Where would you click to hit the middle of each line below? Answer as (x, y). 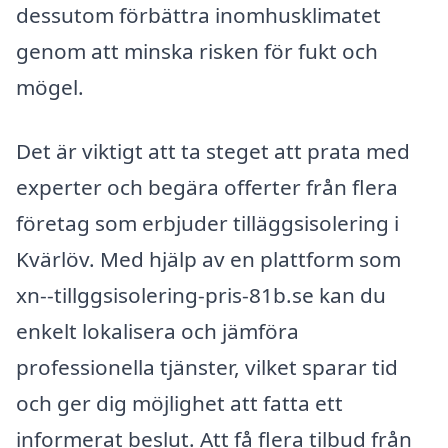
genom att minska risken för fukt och (197, 51)
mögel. (50, 87)
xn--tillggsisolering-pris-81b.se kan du (201, 295)
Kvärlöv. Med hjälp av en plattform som (208, 259)
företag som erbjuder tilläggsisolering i (207, 223)
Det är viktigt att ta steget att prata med (213, 151)
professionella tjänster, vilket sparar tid (207, 367)
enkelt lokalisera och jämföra (157, 331)
